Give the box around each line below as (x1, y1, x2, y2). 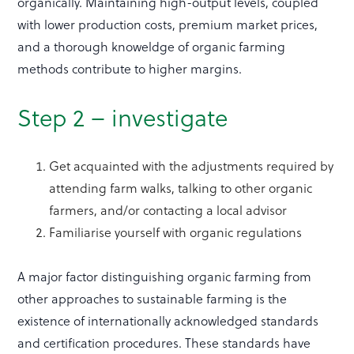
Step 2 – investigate (17, 100, 228, 135)
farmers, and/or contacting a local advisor (49, 201, 288, 220)
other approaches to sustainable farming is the (17, 289, 288, 308)
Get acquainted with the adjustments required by (49, 156, 334, 175)
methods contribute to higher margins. (17, 59, 243, 78)
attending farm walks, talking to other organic (49, 179, 313, 198)
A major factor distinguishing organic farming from (17, 267, 312, 286)
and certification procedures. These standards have (17, 333, 311, 352)
